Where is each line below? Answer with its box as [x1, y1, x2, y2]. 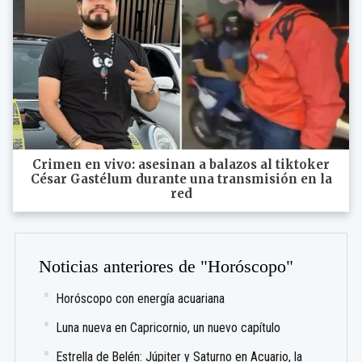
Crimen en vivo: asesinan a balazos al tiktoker [32, 156, 330, 172]
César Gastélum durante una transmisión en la [30, 170, 332, 187]
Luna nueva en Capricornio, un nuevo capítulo [57, 319, 281, 335]
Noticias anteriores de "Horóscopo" [39, 256, 294, 276]
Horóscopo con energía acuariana [57, 290, 225, 306]
